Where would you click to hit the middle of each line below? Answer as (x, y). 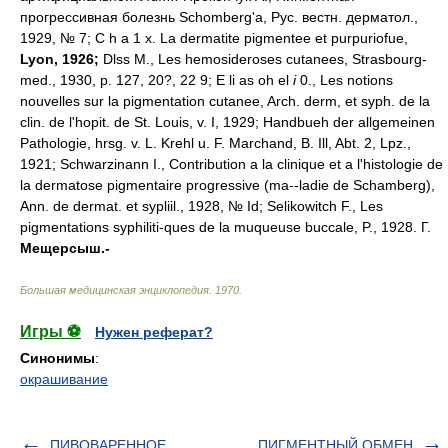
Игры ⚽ (50, 331)
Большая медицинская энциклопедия (114, 290)
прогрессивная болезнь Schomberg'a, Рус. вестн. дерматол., (219, 17)
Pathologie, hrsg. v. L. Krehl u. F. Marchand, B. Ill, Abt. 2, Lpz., (215, 143)
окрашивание (64, 379)
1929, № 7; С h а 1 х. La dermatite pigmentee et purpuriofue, (214, 38)
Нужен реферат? (154, 332)
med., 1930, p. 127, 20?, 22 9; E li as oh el (156, 80)
